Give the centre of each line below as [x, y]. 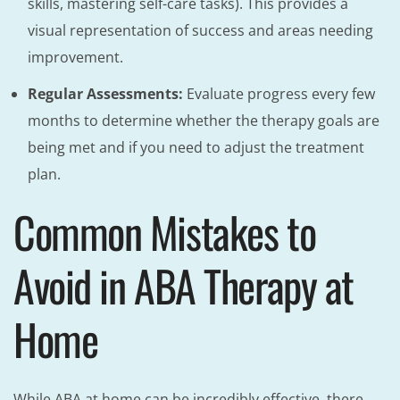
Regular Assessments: [105, 94]
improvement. [75, 57]
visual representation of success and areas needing [200, 30]
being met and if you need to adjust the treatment [196, 148]
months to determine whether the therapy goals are [204, 121]
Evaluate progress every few [279, 94]
